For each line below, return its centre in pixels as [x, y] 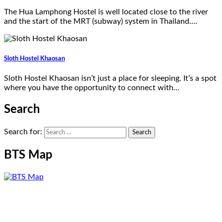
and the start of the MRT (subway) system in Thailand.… [101, 21]
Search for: [23, 132]
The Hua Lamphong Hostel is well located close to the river [106, 12]
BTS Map [28, 155]
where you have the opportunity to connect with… [92, 88]
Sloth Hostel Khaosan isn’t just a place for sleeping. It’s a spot [110, 79]
